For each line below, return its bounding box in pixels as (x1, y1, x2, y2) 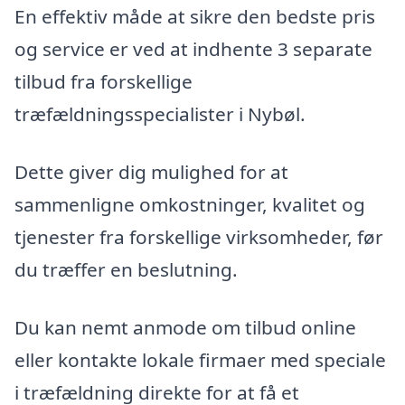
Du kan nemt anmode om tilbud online (14, 314, 356, 340)
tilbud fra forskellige (14, 69, 193, 95)
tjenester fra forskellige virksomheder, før (14, 223, 383, 250)
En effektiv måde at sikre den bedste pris (14, 4, 375, 30)
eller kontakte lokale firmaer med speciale (14, 346, 386, 372)
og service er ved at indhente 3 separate (14, 36, 372, 62)
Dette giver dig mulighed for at (14, 158, 288, 184)
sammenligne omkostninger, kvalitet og (14, 191, 365, 217)
